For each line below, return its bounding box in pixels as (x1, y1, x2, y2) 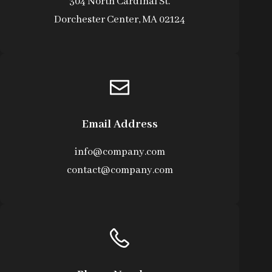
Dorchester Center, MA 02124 (54, 13, 186, 26)
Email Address (81, 117, 158, 132)
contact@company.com (66, 163, 173, 177)
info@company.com (74, 145, 166, 158)
